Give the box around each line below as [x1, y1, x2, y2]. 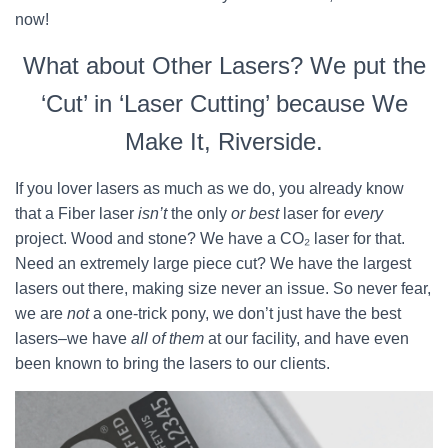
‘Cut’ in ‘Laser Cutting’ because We [40, 90, 408, 117]
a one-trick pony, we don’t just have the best [89, 305, 401, 322]
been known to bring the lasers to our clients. [15, 355, 330, 372]
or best [231, 205, 279, 222]
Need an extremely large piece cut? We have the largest [15, 255, 411, 272]
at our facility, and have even [204, 330, 409, 347]
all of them [131, 330, 204, 347]
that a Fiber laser [15, 205, 138, 222]
